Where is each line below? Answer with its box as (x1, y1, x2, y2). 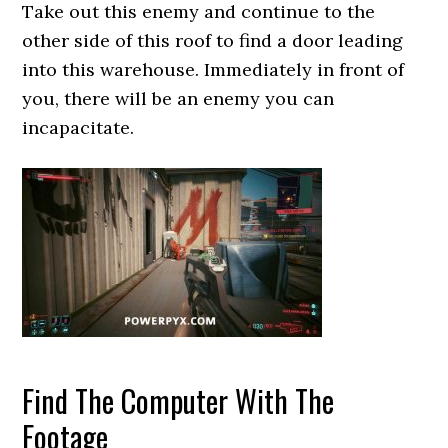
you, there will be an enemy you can (22, 87, 335, 110)
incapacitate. (22, 116, 135, 139)
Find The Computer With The (22, 378, 335, 423)
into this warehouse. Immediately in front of (22, 58, 405, 81)
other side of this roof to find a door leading (22, 29, 404, 52)
